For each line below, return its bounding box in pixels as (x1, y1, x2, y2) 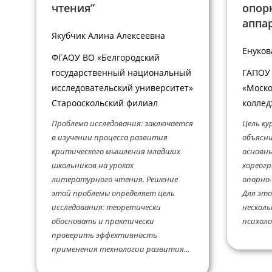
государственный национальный (52, 66, 191, 78)
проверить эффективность (52, 229, 157, 241)
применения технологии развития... (52, 243, 189, 255)
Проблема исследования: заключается (52, 118, 193, 129)
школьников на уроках (52, 160, 134, 171)
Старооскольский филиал (52, 97, 158, 109)
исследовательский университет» (52, 81, 193, 93)
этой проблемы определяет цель (52, 188, 175, 199)
